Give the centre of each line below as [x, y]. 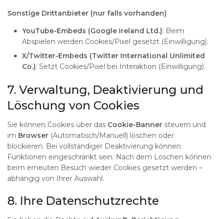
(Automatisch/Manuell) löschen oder [111, 135]
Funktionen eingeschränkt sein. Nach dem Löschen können [109, 157]
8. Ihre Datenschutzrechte [83, 201]
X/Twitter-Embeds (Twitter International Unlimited [113, 55]
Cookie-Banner [135, 124]
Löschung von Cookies [73, 105]
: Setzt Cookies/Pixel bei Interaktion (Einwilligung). [120, 66]
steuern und [184, 124]
